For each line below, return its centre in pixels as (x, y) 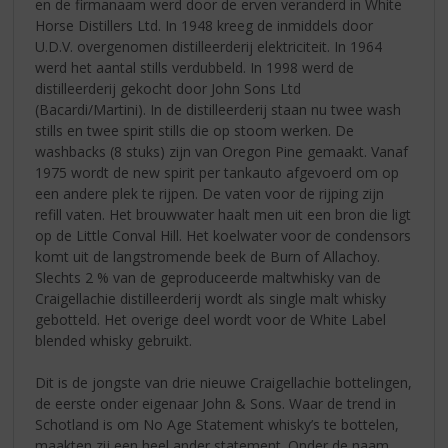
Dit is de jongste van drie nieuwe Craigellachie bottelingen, (224, 382)
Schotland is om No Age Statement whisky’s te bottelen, (217, 424)
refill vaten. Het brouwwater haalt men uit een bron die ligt (223, 214)
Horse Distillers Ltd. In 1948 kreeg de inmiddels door (204, 25)
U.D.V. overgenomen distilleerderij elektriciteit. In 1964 (209, 46)
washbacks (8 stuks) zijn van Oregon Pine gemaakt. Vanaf (222, 151)
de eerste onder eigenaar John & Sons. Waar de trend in (216, 403)
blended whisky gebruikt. (114, 340)
